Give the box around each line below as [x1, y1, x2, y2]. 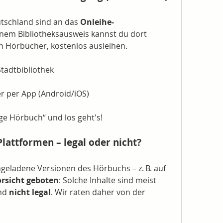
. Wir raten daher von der [51, 187, 145, 198]
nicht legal [9, 187, 51, 198]
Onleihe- [80, 16, 114, 27]
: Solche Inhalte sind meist [59, 175, 156, 186]
